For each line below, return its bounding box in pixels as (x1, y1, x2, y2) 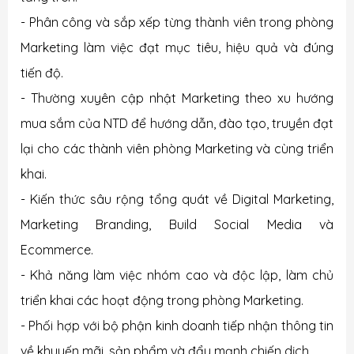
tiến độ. (21, 65, 63, 81)
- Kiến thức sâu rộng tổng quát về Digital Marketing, (21, 191, 333, 207)
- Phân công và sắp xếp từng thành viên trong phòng (21, 14, 333, 30)
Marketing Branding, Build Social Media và (21, 217, 333, 232)
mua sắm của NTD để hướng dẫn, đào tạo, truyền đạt (21, 115, 333, 131)
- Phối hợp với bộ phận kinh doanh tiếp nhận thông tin (21, 318, 333, 333)
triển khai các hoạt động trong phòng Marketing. (21, 292, 303, 308)
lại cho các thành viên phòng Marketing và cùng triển (21, 141, 333, 156)
